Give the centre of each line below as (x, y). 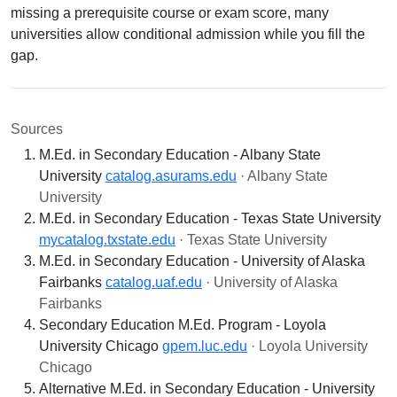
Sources (37, 129)
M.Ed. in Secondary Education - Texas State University (210, 218)
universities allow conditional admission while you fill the (188, 34)
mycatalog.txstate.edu (107, 240)
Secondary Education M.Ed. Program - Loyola (183, 325)
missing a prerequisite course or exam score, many (170, 13)
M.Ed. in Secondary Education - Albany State (180, 155)
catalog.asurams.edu (171, 176)
